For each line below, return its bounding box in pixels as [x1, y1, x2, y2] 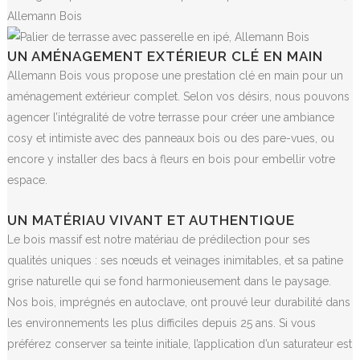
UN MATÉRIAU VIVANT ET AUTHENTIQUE [6, 211, 295, 228]
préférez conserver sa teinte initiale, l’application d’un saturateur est [6, 337, 352, 350]
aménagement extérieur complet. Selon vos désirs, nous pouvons [6, 89, 350, 103]
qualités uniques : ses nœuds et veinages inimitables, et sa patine [6, 253, 343, 267]
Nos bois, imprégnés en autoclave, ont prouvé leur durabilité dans [6, 295, 350, 309]
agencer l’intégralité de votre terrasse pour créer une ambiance [6, 110, 334, 124]
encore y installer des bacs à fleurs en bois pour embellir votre [6, 152, 335, 166]
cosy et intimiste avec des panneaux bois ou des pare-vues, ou [6, 131, 334, 145]
